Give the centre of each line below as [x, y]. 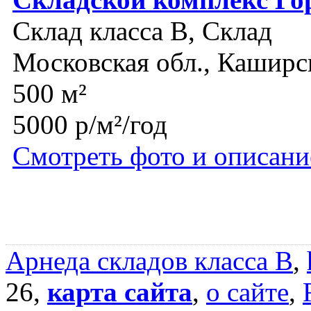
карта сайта [120, 292]
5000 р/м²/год [90, 125]
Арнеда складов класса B [149, 261]
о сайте [247, 292]
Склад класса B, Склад [142, 31]
